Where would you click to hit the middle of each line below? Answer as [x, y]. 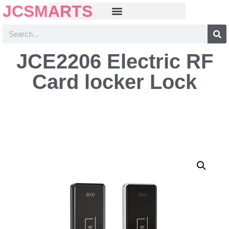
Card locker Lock [114, 82]
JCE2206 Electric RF [114, 61]
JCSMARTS [48, 11]
